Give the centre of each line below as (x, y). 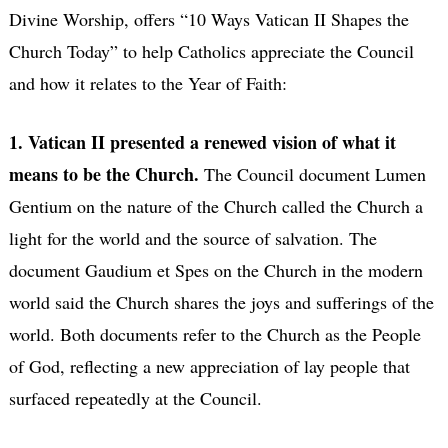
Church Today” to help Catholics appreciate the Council (211, 50)
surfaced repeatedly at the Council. (135, 397)
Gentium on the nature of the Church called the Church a (215, 205)
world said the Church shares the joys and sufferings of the (221, 301)
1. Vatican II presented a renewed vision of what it (202, 141)
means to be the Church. (103, 173)
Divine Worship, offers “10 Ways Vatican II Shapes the (208, 18)
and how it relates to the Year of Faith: (147, 82)
